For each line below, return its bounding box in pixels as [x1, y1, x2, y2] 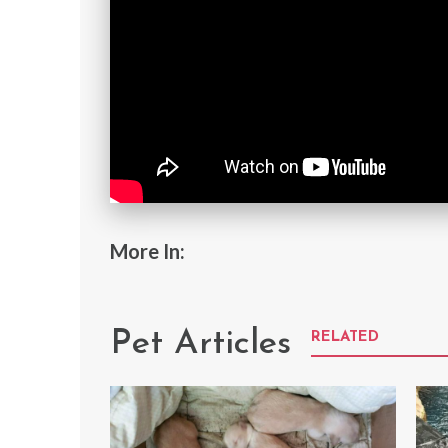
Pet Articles [110, 326, 291, 362]
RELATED [311, 329, 379, 345]
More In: [110, 238, 185, 263]
